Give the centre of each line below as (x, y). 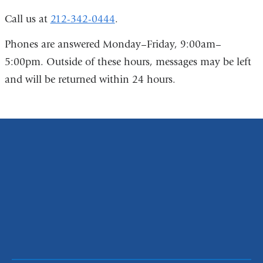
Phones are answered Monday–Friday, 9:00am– (113, 45)
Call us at (27, 19)
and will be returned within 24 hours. (90, 80)
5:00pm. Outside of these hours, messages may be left (128, 62)
